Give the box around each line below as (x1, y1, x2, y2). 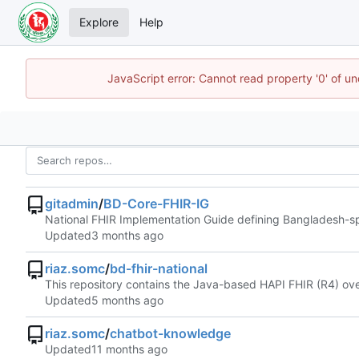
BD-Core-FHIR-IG (103, 196, 209, 212)
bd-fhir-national (110, 260, 208, 277)
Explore (79, 15, 119, 29)
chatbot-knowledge (110, 325, 231, 342)
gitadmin (45, 196, 99, 212)
